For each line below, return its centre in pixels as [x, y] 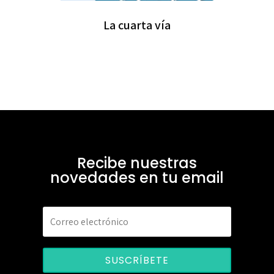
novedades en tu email [137, 178]
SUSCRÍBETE [137, 260]
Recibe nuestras [137, 163]
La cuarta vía [137, 25]
